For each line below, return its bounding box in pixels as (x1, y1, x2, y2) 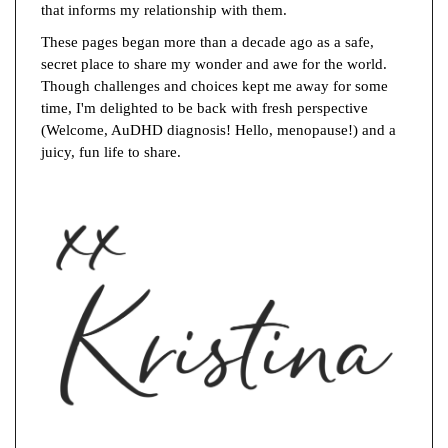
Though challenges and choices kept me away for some (41, 77, 388, 94)
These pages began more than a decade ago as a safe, (41, 33, 374, 50)
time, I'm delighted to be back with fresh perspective (41, 99, 368, 116)
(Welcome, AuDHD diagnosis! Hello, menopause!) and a (41, 121, 396, 138)
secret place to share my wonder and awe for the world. (41, 55, 387, 72)
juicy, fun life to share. (41, 143, 181, 160)
